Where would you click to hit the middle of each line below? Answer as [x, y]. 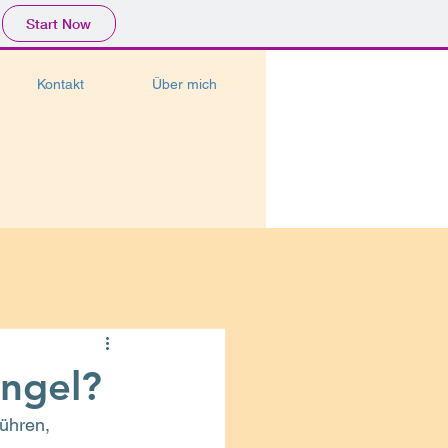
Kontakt [61, 84]
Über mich [185, 84]
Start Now [58, 23]
